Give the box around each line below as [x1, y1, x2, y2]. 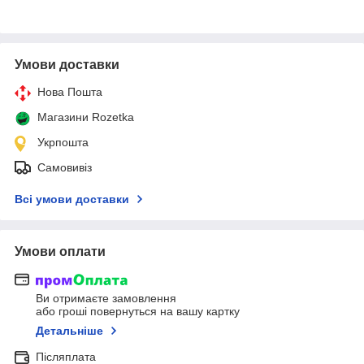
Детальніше [36, 324, 103, 338]
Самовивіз [37, 160, 92, 174]
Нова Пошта [37, 84, 102, 98]
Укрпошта [37, 135, 89, 149]
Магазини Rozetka [37, 110, 134, 123]
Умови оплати [15, 244, 106, 258]
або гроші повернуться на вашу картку [36, 305, 240, 318]
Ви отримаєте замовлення [36, 292, 176, 305]
